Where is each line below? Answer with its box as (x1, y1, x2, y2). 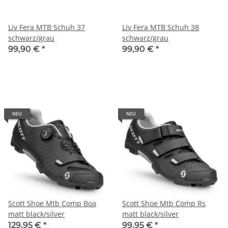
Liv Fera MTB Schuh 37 (8, 22, 85, 32)
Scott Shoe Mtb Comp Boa (8, 198, 96, 208)
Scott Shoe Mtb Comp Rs (122, 198, 206, 208)
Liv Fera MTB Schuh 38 (122, 22, 199, 32)
